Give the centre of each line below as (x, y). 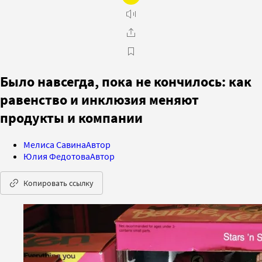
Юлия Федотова (57, 156)
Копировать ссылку (58, 183)
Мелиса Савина (55, 144)
